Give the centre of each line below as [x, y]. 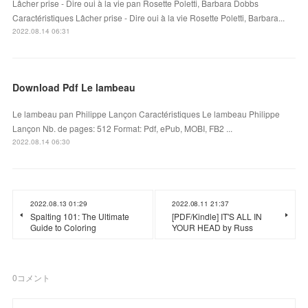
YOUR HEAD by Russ [212, 227]
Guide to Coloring [64, 227]
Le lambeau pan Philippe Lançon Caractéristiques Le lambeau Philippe [146, 113]
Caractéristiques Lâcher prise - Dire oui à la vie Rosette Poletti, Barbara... [149, 17]
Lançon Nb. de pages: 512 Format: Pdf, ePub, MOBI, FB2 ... [123, 128]
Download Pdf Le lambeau [74, 87]
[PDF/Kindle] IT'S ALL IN [217, 216]
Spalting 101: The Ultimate [80, 216]
